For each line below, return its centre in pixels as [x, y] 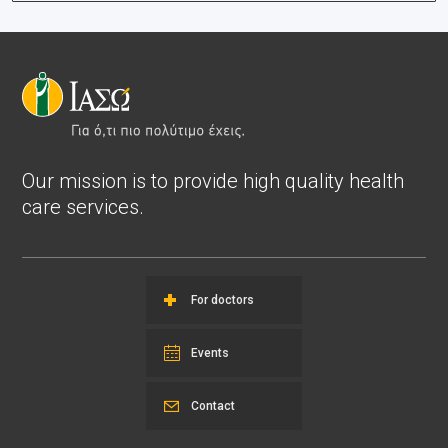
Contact [213, 405]
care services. [83, 206]
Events [210, 352]
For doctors [222, 299]
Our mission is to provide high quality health [213, 180]
